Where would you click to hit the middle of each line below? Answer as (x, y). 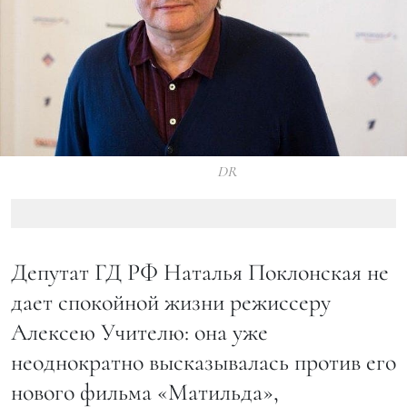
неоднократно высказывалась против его (203, 362)
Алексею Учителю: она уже (139, 332)
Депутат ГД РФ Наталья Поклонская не (200, 272)
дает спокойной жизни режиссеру (171, 302)
